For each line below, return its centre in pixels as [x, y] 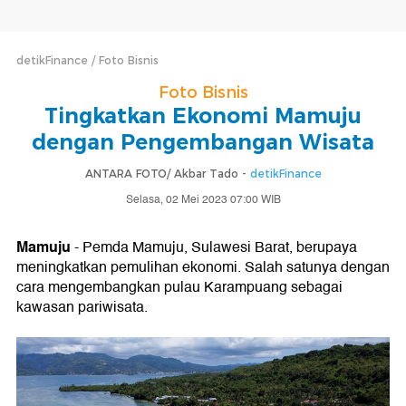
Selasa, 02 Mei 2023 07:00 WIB [203, 200]
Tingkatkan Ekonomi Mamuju [203, 116]
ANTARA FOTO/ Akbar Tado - [167, 174]
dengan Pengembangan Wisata [203, 142]
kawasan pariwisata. [82, 307]
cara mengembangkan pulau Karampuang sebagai [179, 287]
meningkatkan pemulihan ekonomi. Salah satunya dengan [203, 267]
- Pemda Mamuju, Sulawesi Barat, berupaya [214, 247]
